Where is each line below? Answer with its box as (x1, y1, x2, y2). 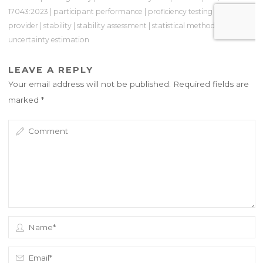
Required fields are (173, 79, 249, 89)
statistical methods (151, 21, 218, 30)
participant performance (53, 6, 143, 16)
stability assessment (76, 21, 147, 30)
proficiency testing (147, 6, 213, 16)
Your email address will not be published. (8, 79, 171, 89)
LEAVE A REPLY (8, 64, 93, 75)
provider (8, 21, 38, 30)
